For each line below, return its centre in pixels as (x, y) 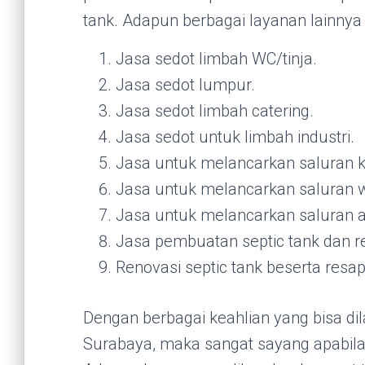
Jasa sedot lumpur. (185, 85)
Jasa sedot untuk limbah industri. (235, 137)
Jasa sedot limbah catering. (215, 111)
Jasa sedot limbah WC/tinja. (216, 59)
